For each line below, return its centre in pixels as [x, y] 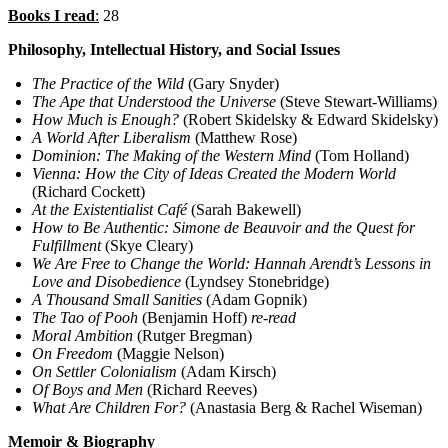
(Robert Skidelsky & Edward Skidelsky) [308, 120]
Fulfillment [66, 246]
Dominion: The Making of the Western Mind [171, 156]
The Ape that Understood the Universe [154, 102]
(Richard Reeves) [200, 390]
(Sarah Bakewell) [244, 210]
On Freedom [72, 354]
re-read [273, 318]
